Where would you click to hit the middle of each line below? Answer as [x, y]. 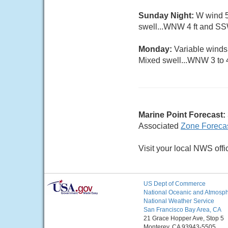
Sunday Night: [167, 16]
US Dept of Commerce [175, 184]
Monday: [156, 49]
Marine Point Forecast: [182, 115]
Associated [160, 126]
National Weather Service [179, 201]
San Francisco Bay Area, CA [182, 210]
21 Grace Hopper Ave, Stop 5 [184, 218]
